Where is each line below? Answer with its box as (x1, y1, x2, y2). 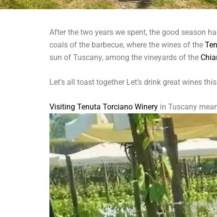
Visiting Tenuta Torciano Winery (49, 102, 158, 111)
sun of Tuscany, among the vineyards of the (49, 52, 201, 62)
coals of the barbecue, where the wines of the (49, 40, 205, 49)
